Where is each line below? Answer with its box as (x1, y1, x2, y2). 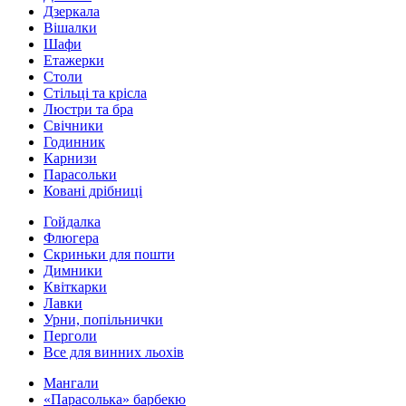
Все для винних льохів (43, 344, 184, 360)
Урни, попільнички (43, 312, 163, 327)
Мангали (43, 375, 99, 391)
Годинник (43, 134, 105, 150)
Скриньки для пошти (43, 246, 175, 262)
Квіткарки (43, 279, 107, 295)
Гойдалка (43, 214, 101, 229)
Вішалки (43, 20, 97, 35)
